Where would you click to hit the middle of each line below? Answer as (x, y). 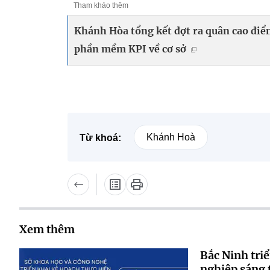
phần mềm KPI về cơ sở (130, 49)
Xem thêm (47, 229)
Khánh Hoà (171, 137)
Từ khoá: (100, 137)
